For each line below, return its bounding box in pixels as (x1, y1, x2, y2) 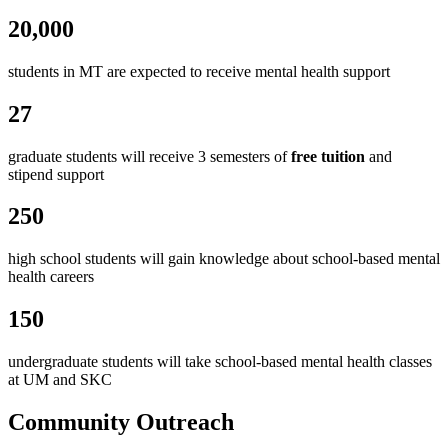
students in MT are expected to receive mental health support (8, 62, 390, 80)
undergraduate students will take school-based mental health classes (8, 353, 432, 371)
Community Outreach (8, 409, 234, 436)
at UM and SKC (8, 371, 112, 389)
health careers (8, 268, 94, 286)
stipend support (8, 165, 104, 183)
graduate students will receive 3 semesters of (8, 147, 291, 165)
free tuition (291, 147, 365, 165)
